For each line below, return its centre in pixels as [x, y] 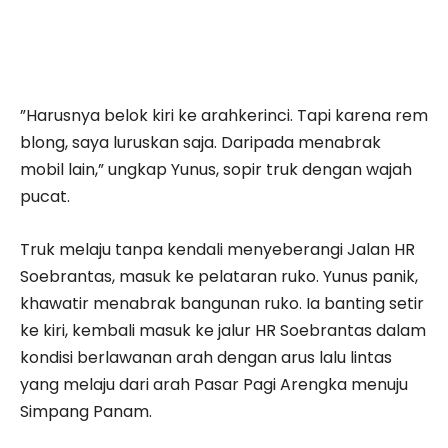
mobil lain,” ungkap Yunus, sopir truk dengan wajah [216, 169]
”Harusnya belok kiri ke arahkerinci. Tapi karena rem [224, 115]
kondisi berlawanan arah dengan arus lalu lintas [206, 357]
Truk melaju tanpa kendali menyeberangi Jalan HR [217, 249]
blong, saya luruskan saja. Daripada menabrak [200, 142]
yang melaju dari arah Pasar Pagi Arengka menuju [214, 384]
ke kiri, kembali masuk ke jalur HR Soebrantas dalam [223, 330]
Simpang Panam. [86, 411]
